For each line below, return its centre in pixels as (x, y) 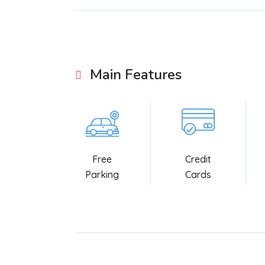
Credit (198, 159)
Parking (102, 174)
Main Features (136, 75)
